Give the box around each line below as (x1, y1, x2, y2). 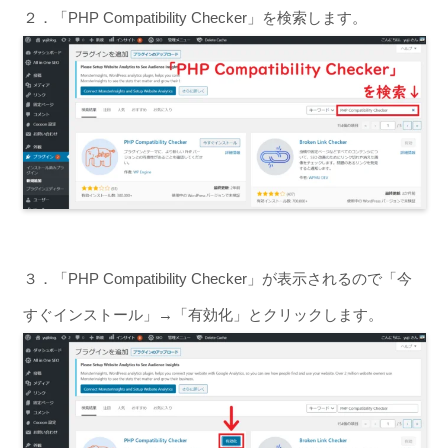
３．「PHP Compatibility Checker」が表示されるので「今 (22, 270, 412, 288)
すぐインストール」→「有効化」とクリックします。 (22, 306, 383, 324)
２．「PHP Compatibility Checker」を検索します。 (22, 8, 367, 26)
